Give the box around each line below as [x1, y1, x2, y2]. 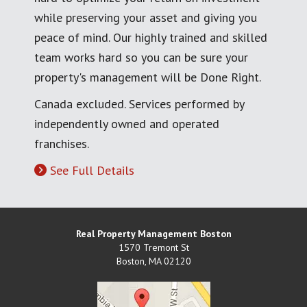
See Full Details [50, 162, 134, 178]
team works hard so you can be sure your [34, 49, 248, 65]
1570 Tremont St [118, 241, 189, 254]
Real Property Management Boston [75, 227, 232, 240]
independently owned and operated [34, 115, 219, 132]
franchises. [34, 135, 89, 151]
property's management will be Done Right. [34, 69, 261, 85]
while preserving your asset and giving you [34, 9, 257, 25]
